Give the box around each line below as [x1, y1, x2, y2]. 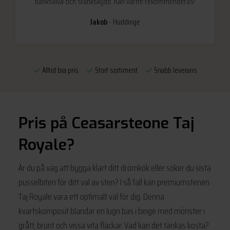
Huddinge [113, 15, 140, 28]
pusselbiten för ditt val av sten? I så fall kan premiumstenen [18, 175, 209, 189]
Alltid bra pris [40, 64, 86, 76]
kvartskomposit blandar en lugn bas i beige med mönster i [18, 203, 205, 218]
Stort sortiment [93, 64, 145, 76]
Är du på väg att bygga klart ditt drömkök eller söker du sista [18, 160, 211, 175]
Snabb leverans [152, 64, 197, 76]
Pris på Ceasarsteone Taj [18, 112, 195, 133]
